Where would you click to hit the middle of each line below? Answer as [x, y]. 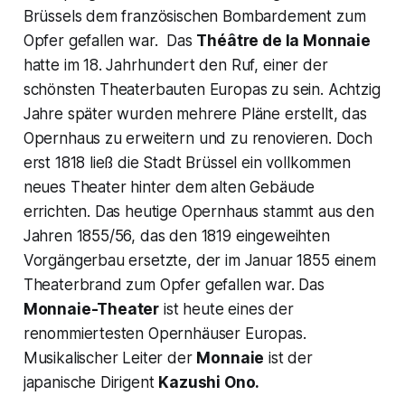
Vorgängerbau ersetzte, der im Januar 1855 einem [199, 261]
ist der [288, 358]
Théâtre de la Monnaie [283, 41]
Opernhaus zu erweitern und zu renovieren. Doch [198, 139]
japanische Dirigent [91, 383]
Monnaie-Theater [91, 310]
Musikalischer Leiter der [110, 358]
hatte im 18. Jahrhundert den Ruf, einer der [175, 66]
